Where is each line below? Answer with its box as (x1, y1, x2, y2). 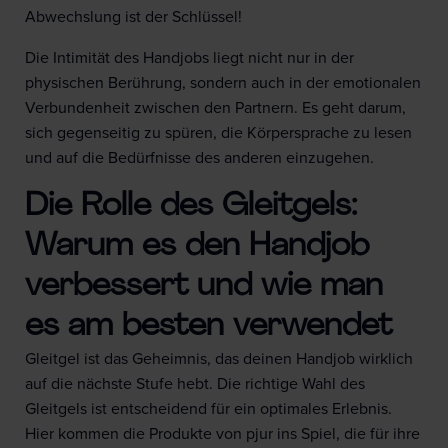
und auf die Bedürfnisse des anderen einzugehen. (25, 150, 374, 167)
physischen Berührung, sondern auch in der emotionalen (25, 75, 421, 92)
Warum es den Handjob (25, 231, 369, 264)
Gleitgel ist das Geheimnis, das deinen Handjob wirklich (25, 351, 413, 368)
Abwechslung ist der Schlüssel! (25, 9, 242, 26)
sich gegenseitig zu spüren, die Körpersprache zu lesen (25, 125, 412, 142)
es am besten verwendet (25, 311, 392, 344)
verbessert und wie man (25, 271, 383, 304)
